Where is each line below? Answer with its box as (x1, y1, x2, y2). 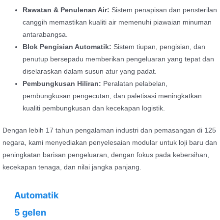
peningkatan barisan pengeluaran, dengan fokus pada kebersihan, (2, 151, 209, 159)
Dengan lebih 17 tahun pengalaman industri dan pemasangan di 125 (2, 127, 216, 135)
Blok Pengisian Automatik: (23, 43, 112, 51)
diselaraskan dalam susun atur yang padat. (23, 67, 157, 75)
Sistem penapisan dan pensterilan (110, 6, 218, 14)
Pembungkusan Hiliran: (23, 80, 102, 87)
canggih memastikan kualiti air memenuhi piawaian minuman (23, 18, 212, 26)
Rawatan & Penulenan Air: (23, 6, 110, 14)
